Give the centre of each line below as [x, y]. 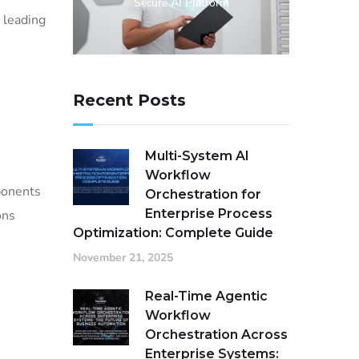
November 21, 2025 [123, 258]
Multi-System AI [197, 156]
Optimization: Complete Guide [173, 233]
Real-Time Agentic [206, 296]
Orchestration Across [216, 335]
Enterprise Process [209, 214]
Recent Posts [129, 101]
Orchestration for [203, 195]
